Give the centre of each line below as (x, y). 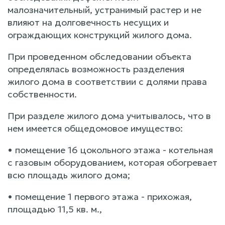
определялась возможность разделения (96, 69)
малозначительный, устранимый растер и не (104, 10)
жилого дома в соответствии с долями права (107, 81)
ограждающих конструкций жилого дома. (100, 35)
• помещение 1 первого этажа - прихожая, (100, 196)
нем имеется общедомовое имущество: (95, 128)
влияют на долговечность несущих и (88, 22)
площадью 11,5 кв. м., (55, 209)
